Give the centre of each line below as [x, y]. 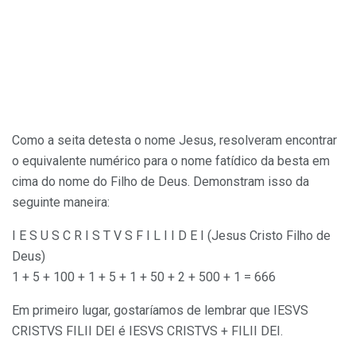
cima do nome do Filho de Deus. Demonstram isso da [161, 181]
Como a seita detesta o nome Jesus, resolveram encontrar [174, 140]
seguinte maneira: [62, 202]
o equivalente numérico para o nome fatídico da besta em [171, 161]
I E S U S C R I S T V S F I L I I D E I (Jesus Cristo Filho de [171, 235]
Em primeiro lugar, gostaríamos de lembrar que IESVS [160, 310]
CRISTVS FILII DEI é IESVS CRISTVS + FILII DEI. [147, 331]
